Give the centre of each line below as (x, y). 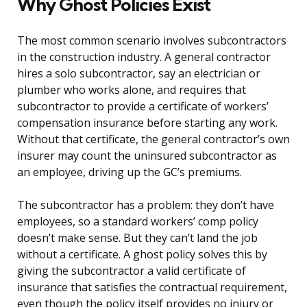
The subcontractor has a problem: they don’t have (146, 205)
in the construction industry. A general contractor (144, 57)
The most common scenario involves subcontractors (152, 41)
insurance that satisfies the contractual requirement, (152, 287)
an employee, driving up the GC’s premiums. (130, 172)
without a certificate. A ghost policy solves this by (142, 255)
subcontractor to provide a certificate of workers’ (143, 107)
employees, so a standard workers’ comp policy (138, 222)
